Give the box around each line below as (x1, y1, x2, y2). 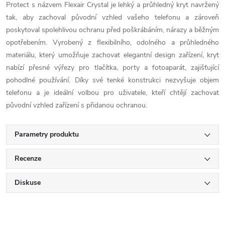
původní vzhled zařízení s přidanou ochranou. (6, 100, 147, 110)
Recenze (15, 154, 41, 163)
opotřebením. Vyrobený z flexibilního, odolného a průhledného (6, 38, 219, 47)
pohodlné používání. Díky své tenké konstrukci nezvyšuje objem (6, 75, 219, 85)
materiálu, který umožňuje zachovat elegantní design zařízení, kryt (6, 50, 219, 60)
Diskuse (15, 178, 41, 187)
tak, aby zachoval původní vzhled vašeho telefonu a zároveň (6, 13, 219, 22)
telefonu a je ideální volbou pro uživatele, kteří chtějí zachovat (6, 88, 219, 97)
